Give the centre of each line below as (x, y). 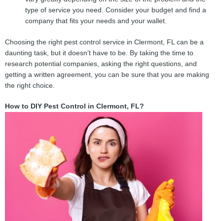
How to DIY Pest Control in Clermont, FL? (74, 106)
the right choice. (30, 85)
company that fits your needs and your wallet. (96, 21)
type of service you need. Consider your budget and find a (116, 10)
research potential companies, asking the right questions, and (101, 64)
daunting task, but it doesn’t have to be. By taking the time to (99, 53)
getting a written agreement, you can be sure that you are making (107, 74)
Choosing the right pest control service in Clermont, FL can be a (104, 42)
